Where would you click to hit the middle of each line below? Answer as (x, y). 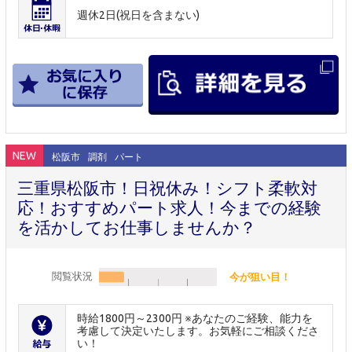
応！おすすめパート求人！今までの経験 (169, 208)
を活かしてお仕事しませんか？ (137, 227)
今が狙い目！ (260, 277)
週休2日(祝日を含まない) (139, 15)
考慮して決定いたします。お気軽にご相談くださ (198, 331)
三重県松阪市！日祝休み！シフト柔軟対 (167, 188)
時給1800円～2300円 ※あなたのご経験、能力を (195, 319)
